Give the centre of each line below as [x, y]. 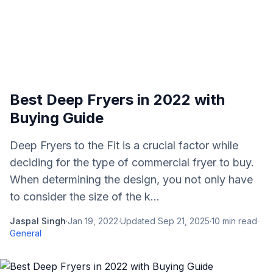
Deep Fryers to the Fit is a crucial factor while [124, 145]
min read [239, 221]
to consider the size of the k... [85, 197]
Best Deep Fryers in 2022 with [117, 100]
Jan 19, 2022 [93, 221]
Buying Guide [57, 118]
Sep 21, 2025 [184, 221]
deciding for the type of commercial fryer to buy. [132, 162]
